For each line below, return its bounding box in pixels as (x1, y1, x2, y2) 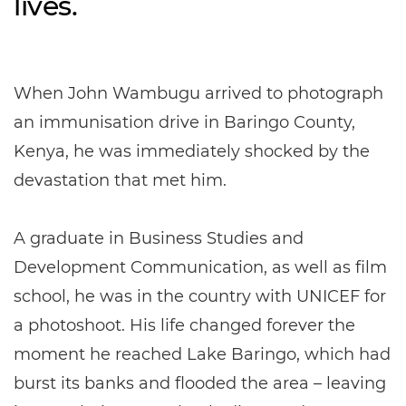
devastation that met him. (14, 170, 227, 190)
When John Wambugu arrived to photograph (14, 83, 383, 103)
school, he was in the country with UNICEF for (14, 286, 386, 306)
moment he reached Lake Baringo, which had (14, 344, 391, 364)
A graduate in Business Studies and (14, 228, 304, 248)
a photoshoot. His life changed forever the (14, 315, 355, 335)
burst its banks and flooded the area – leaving (14, 373, 386, 393)
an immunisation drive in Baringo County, (14, 112, 355, 132)
